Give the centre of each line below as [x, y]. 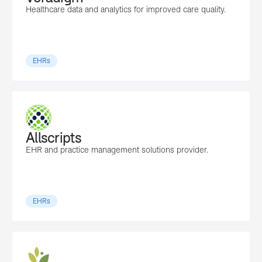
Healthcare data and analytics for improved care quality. [126, 9]
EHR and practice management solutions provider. [117, 150]
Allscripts [54, 138]
